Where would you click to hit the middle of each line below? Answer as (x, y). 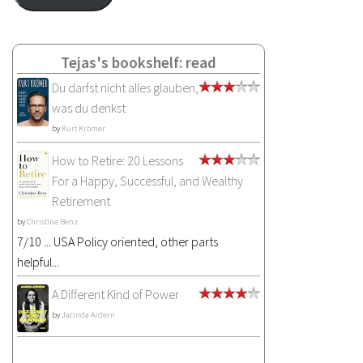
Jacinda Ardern (88, 314)
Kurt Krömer (83, 128)
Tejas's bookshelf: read (139, 62)
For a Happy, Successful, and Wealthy (147, 180)
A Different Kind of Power (115, 294)
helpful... (38, 261)
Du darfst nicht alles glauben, (125, 87)
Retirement (81, 201)
